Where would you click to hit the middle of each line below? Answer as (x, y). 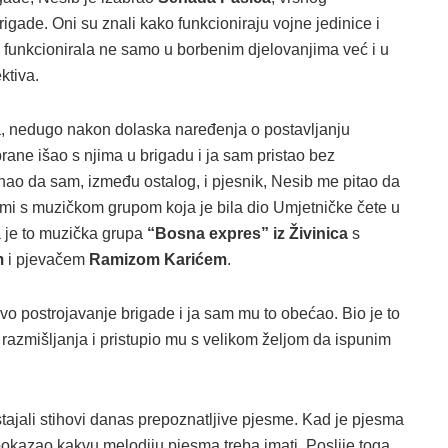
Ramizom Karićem (158, 259)
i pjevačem (46, 259)
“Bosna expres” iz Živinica (247, 233)
